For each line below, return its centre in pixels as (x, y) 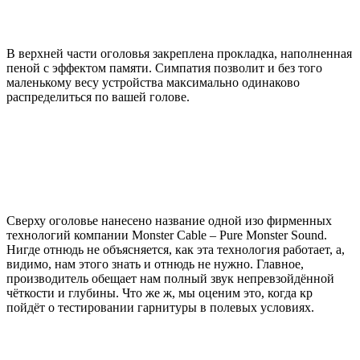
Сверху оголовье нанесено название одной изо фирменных (169, 220)
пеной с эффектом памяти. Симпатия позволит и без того (164, 67)
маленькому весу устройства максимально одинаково (153, 82)
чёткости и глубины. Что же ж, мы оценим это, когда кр (160, 292)
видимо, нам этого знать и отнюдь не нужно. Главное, (155, 264)
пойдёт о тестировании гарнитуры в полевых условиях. (160, 307)
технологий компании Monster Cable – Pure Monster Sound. (167, 235)
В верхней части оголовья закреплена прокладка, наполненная (179, 53)
